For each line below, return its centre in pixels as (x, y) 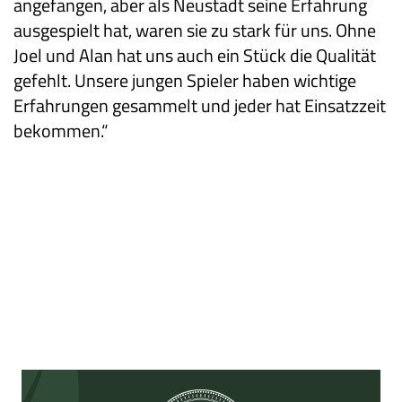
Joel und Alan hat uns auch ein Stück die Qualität (195, 56)
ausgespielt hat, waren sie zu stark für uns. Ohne (195, 31)
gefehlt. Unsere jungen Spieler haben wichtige (185, 81)
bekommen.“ (61, 131)
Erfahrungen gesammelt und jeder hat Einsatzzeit (200, 106)
